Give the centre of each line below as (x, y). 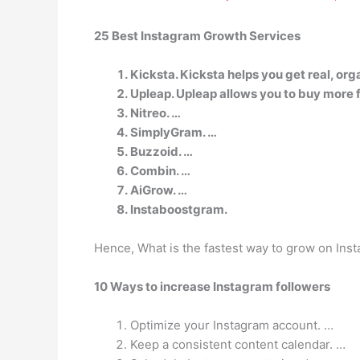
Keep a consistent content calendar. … (238, 344)
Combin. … (160, 171)
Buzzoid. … (162, 151)
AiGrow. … (159, 190)
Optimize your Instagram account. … (232, 325)
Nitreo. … (155, 113)
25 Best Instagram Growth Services (197, 36)
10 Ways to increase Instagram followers (212, 286)
